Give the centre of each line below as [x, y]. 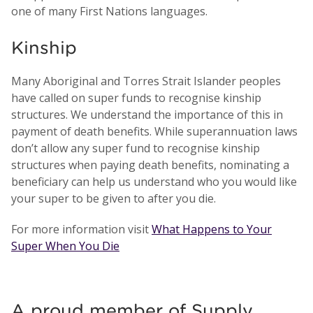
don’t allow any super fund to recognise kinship [136, 148]
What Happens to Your [212, 229]
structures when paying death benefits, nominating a [150, 165]
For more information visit [81, 229]
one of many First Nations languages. [109, 11]
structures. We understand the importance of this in [147, 114]
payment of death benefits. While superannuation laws [154, 131]
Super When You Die [65, 246]
